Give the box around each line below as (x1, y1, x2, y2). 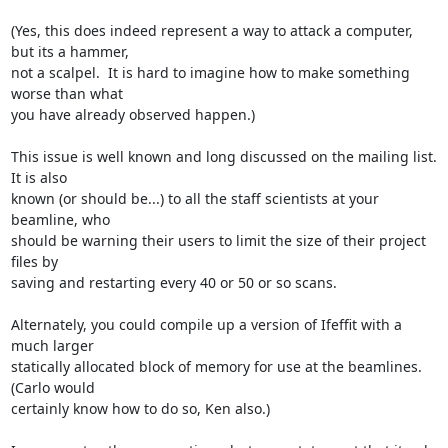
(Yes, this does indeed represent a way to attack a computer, (10, 20, 413, 40)
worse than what (10, 83, 123, 103)
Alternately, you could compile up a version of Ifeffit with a (10, 314, 402, 334)
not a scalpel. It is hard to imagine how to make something (10, 62, 410, 82)
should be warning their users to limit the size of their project (10, 230, 426, 250)
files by (10, 251, 58, 271)
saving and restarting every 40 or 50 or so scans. (10, 272, 337, 292)
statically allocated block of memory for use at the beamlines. (10, 356, 422, 376)
